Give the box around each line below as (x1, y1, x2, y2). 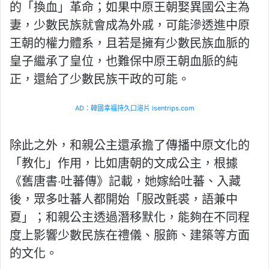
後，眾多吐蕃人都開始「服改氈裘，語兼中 (10, 192, 238, 207)
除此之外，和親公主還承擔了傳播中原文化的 (10, 138, 250, 153)
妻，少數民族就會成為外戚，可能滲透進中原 (10, 18, 250, 33)
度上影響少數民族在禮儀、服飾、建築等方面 (10, 228, 250, 243)
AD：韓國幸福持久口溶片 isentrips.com (74, 104, 195, 113)
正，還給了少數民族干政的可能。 (10, 72, 190, 87)
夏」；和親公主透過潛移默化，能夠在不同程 (10, 210, 250, 225)
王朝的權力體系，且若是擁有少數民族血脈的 (10, 36, 250, 51)
